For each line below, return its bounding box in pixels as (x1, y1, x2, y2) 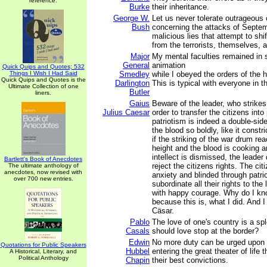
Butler (129, 88, 150, 97)
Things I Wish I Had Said (9, 70, 77, 76)
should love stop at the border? (152, 226, 259, 235)
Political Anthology (18, 254, 69, 261)
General (123, 61, 150, 70)
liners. (35, 89, 51, 96)
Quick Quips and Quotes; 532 (2, 63, 85, 70)
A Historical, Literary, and (10, 248, 77, 254)
